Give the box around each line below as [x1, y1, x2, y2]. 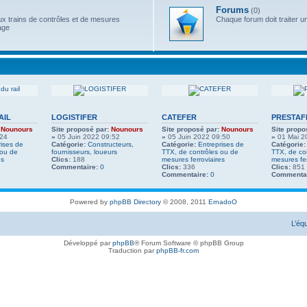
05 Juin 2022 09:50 [166, 133, 230, 140]
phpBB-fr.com [156, 247, 199, 254]
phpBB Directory [110, 198, 161, 206]
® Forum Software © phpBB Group [134, 239, 244, 247]
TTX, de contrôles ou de [162, 148, 238, 156]
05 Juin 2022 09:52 [56, 133, 120, 140]
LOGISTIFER [51, 113, 97, 121]
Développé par [63, 239, 112, 247]
